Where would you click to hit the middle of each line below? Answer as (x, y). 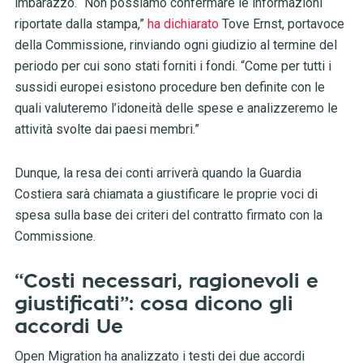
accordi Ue (68, 327)
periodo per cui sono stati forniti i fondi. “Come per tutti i (173, 66)
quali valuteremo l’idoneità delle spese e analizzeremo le (176, 109)
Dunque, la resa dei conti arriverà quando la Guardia (158, 173)
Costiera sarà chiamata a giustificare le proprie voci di (166, 194)
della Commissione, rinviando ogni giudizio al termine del (175, 45)
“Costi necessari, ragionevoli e (166, 282)
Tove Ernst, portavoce (281, 24)
